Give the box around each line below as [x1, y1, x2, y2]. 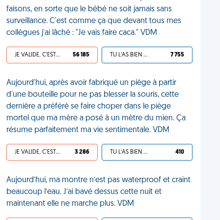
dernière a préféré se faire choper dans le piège [6, 103, 171, 110]
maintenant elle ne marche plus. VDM [6, 200, 135, 208]
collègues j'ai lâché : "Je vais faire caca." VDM [6, 29, 158, 37]
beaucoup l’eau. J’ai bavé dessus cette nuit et [6, 188, 162, 196]
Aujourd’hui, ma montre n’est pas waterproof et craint [6, 176, 191, 184]
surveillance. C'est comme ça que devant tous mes [6, 17, 182, 25]
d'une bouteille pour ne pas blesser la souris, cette [6, 91, 179, 99]
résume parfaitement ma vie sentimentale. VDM [6, 126, 170, 134]
